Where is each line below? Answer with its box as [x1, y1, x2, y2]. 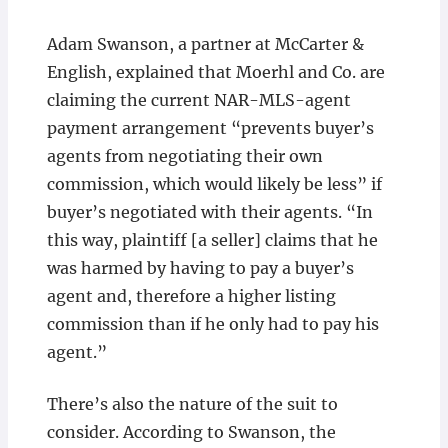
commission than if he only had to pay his [46, 314, 379, 334]
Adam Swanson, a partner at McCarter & [46, 34, 364, 54]
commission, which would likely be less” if [46, 174, 382, 194]
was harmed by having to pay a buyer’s [46, 258, 354, 278]
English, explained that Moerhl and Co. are [46, 62, 385, 82]
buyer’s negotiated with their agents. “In [46, 202, 373, 222]
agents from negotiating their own [46, 146, 323, 166]
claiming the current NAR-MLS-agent [46, 90, 351, 110]
